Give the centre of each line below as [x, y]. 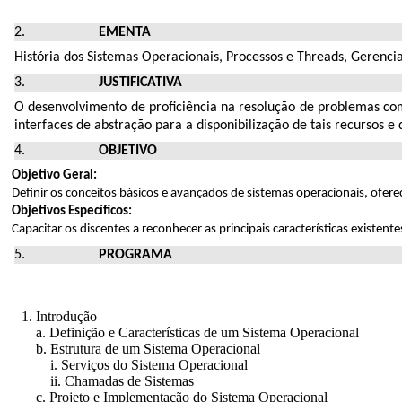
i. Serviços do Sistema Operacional [127, 364]
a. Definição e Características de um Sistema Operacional [183, 332]
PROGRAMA [136, 254]
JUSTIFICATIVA [141, 82]
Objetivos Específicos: [72, 211]
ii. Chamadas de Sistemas [100, 380]
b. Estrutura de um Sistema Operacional [134, 348]
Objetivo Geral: [54, 175]
